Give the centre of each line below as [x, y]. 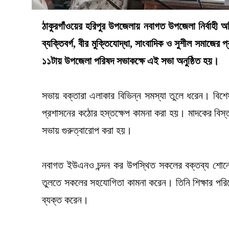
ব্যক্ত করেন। [65, 200]
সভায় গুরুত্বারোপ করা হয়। [87, 131]
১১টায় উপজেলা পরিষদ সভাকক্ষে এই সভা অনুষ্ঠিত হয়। [130, 61]
